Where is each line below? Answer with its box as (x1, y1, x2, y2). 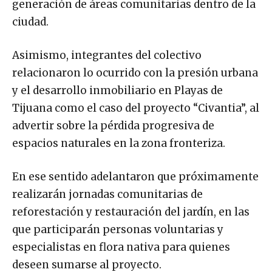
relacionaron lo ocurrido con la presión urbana (12, 66, 258, 80)
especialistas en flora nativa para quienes (12, 240, 230, 254)
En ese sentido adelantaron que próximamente (12, 169, 259, 183)
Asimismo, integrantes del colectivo (12, 48, 202, 62)
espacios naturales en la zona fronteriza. (12, 136, 225, 150)
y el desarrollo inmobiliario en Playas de (12, 83, 223, 97)
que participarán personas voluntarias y (12, 222, 223, 236)
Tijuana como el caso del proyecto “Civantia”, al (12, 101, 259, 115)
